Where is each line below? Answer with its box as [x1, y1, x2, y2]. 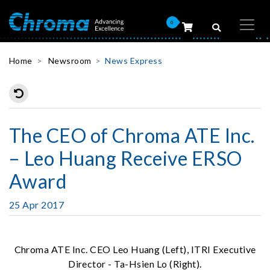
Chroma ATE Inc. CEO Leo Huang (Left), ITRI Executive [14, 243, 256, 255]
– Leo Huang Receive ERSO [9, 146, 242, 170]
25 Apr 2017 [9, 199, 64, 210]
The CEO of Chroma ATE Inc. [9, 124, 255, 147]
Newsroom [48, 55, 92, 66]
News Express [105, 55, 163, 66]
